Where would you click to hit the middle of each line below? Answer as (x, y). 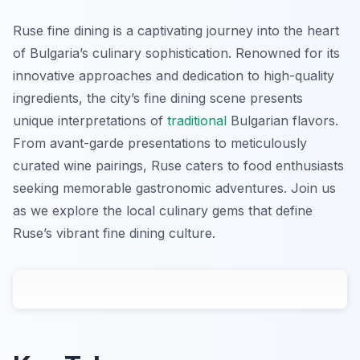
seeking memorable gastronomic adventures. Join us (174, 188)
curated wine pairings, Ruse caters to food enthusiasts (178, 166)
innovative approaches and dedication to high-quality (174, 76)
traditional (197, 121)
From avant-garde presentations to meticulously (160, 143)
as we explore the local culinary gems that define (163, 211)
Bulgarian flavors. (282, 121)
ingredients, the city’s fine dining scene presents (158, 98)
